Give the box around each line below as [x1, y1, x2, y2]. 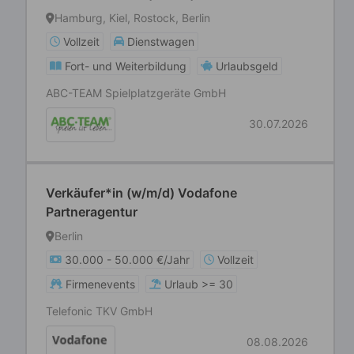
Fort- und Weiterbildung [65, 59, 186, 73]
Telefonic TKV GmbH [46, 304, 153, 318]
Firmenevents [66, 277, 135, 291]
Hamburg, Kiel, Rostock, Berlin [55, 11, 210, 24]
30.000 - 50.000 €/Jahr [65, 253, 190, 266]
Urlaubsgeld [216, 59, 278, 73]
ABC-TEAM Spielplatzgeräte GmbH [46, 86, 226, 100]
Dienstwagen [127, 35, 194, 48]
